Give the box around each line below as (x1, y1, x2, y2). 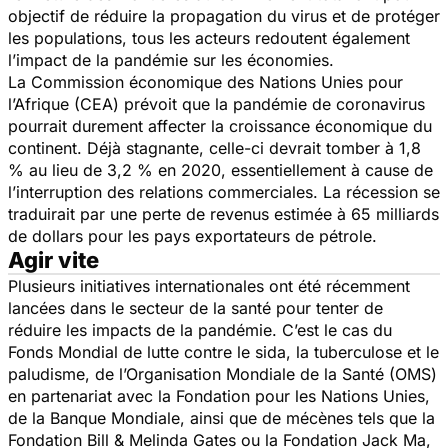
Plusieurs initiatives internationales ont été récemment (8, 275, 410, 296)
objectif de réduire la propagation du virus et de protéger (8, 5, 440, 26)
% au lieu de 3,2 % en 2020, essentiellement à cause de (8, 159, 433, 180)
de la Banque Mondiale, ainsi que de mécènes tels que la (8, 407, 435, 428)
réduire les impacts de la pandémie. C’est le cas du (8, 319, 392, 340)
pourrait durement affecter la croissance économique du (8, 115, 432, 136)
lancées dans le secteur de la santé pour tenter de (8, 297, 383, 318)
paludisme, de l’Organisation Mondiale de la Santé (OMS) (8, 363, 437, 384)
